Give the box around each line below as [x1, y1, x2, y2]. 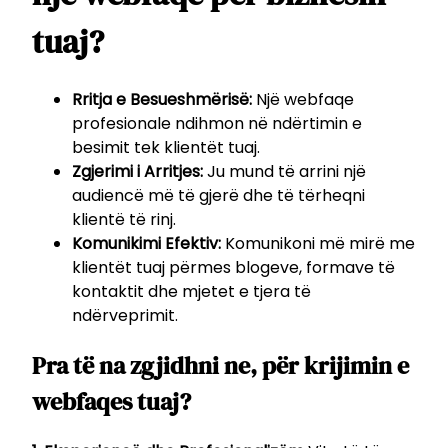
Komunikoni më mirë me [221, 231, 415, 255]
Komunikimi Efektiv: [72, 231, 221, 255]
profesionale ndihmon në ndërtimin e [72, 111, 362, 135]
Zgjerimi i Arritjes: [72, 159, 203, 183]
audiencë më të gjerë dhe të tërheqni [72, 183, 365, 207]
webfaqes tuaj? [32, 384, 191, 418]
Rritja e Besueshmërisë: [72, 87, 252, 111]
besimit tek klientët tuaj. [72, 135, 260, 159]
